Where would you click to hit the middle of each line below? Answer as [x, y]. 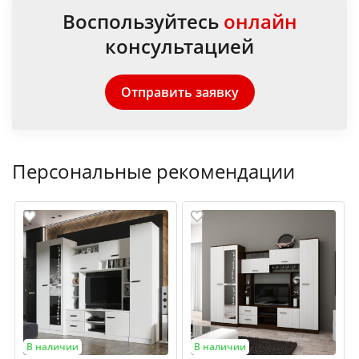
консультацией [179, 46]
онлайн [260, 21]
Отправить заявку [179, 92]
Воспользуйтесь [143, 21]
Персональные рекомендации [153, 171]
